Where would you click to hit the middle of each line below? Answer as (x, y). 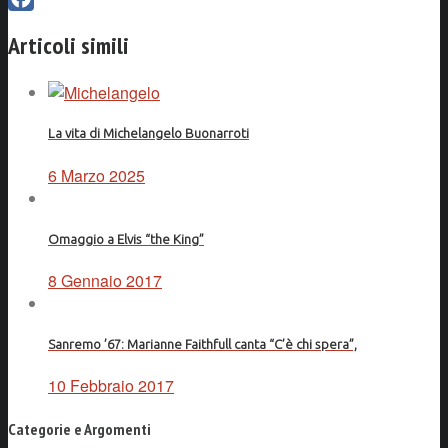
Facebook (43, 23)
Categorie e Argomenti (79, 428)
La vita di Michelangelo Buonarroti (148, 134)
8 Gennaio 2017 (105, 280)
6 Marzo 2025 (96, 175)
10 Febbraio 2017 (111, 386)
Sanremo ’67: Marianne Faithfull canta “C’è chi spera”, (202, 345)
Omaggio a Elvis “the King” (126, 239)
